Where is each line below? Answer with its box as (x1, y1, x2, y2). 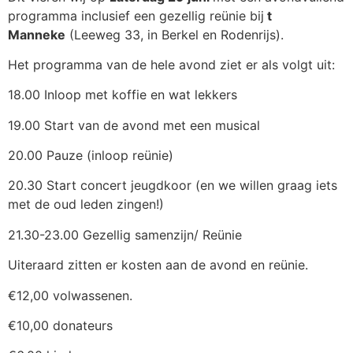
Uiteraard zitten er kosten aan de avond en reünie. (8, 257, 308, 273)
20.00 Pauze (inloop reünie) (8, 147, 173, 164)
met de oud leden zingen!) (8, 196, 164, 213)
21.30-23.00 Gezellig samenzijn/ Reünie (8, 226, 242, 243)
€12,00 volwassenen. (8, 287, 132, 303)
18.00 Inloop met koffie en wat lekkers (8, 87, 237, 103)
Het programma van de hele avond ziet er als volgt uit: (8, 56, 335, 72)
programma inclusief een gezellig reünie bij (8, 7, 264, 24)
